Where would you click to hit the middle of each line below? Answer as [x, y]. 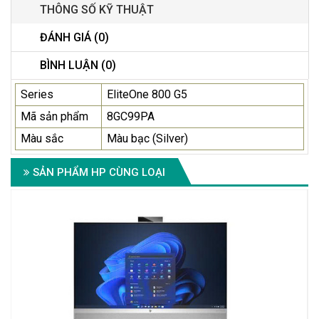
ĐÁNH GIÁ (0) [74, 38]
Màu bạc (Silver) [147, 139]
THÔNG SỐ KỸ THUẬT [97, 10]
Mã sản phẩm [54, 117]
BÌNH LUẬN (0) [78, 66]
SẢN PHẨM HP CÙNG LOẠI [98, 173]
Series [37, 95]
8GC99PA [131, 117]
